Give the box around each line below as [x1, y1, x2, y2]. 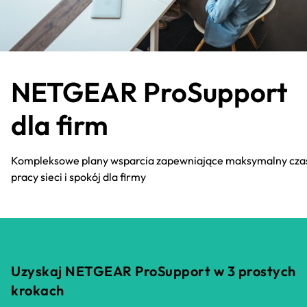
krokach [11, 282, 64, 299]
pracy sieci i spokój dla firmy [11, 169, 146, 184]
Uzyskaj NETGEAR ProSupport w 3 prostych [11, 262, 296, 280]
